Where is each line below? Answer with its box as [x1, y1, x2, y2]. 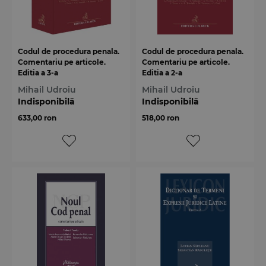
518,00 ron [142, 113, 179, 122]
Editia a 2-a [142, 68, 182, 77]
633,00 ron [18, 113, 56, 122]
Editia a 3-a [18, 68, 58, 77]
